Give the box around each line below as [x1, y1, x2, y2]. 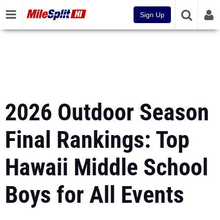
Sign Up [140, 11, 165, 19]
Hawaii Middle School [5, 153, 208, 181]
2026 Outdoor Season [5, 98, 209, 126]
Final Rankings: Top [5, 126, 190, 154]
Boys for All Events [5, 181, 184, 209]
